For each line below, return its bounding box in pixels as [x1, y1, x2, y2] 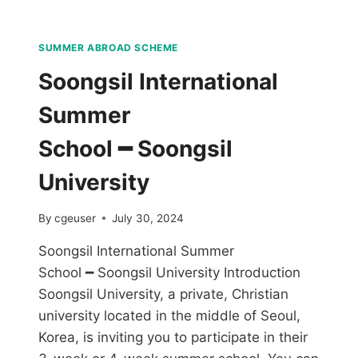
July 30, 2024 [112, 211, 185, 225]
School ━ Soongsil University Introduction [38, 264, 300, 280]
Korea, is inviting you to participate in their [38, 328, 308, 345]
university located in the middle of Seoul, [38, 307, 300, 324]
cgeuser [54, 211, 97, 225]
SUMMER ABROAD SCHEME [38, 42, 178, 54]
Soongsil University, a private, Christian [38, 285, 288, 302]
